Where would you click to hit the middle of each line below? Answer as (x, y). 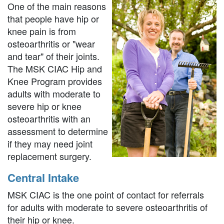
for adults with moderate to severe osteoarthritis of (107, 207)
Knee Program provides (55, 81)
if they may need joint (50, 144)
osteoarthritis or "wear (51, 44)
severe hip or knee (44, 106)
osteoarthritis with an (49, 119)
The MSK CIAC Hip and (55, 69)
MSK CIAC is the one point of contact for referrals (106, 195)
